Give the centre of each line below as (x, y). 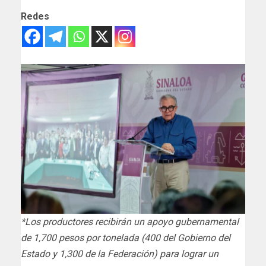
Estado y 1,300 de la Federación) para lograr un (120, 254)
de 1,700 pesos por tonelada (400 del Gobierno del (126, 237)
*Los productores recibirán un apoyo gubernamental (130, 221)
